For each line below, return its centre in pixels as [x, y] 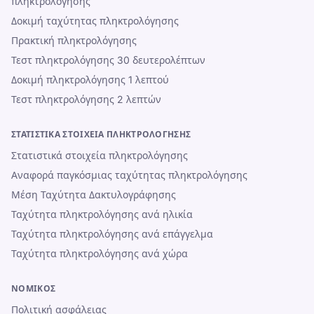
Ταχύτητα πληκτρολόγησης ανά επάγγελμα [112, 234]
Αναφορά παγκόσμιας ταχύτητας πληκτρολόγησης [129, 175]
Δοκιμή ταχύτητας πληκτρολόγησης [95, 21]
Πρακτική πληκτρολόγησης [74, 40]
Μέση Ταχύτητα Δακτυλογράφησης [94, 194]
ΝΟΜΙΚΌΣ [34, 288]
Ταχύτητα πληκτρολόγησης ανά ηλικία [102, 214]
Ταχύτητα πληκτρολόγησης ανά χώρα [100, 253]
